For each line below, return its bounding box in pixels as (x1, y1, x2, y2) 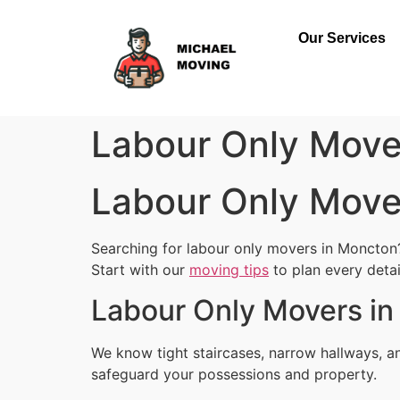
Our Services (297, 30, 386, 46)
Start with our (91, 261, 189, 279)
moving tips (189, 261, 269, 279)
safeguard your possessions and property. (91, 364, 377, 383)
